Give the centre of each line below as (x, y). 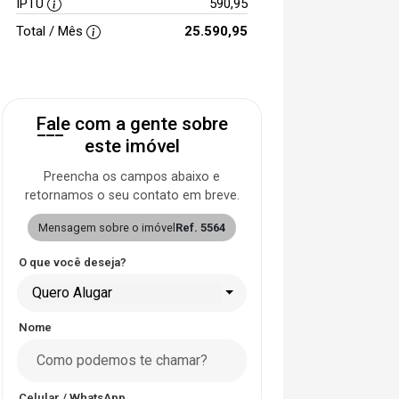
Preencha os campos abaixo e (132, 176)
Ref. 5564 (200, 227)
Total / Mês (51, 31)
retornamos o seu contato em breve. (132, 195)
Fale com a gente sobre (132, 123)
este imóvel (132, 146)
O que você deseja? (73, 262)
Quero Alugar (72, 292)
